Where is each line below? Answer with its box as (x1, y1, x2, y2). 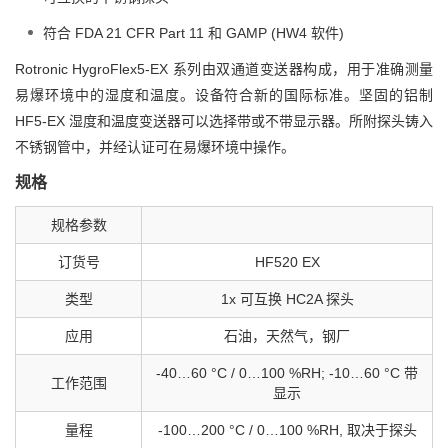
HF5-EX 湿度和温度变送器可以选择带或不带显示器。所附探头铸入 (15, 113, 433, 130)
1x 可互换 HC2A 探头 (220, 291, 354, 308)
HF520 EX (254, 254, 320, 271)
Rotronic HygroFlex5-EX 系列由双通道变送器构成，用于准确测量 (15, 61, 433, 78)
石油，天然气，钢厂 (224, 328, 350, 345)
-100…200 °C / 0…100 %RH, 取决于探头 (157, 422, 417, 439)
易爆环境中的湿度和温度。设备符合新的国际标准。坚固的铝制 (15, 87, 433, 104)
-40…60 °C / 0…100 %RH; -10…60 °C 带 (156, 365, 418, 382)
